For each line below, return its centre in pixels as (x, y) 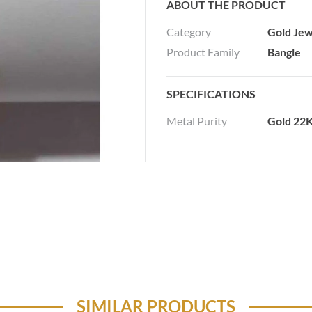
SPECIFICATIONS (211, 93)
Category (189, 31)
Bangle (284, 52)
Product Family (203, 52)
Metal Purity (197, 120)
